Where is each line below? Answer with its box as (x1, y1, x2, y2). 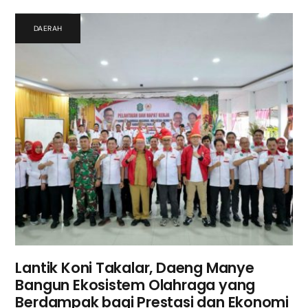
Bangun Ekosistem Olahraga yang (15, 274, 256, 295)
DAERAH (33, 23, 63, 33)
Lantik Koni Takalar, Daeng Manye (15, 257, 254, 278)
